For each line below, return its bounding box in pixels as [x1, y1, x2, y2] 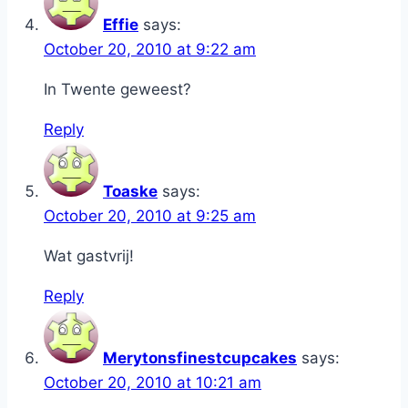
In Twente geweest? [44, 79, 191, 98]
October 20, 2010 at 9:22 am [44, 39, 256, 58]
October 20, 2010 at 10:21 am [44, 372, 261, 392]
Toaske [103, 181, 158, 200]
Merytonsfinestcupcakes [103, 348, 297, 367]
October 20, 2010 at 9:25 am [44, 206, 256, 225]
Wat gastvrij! [44, 246, 134, 265]
